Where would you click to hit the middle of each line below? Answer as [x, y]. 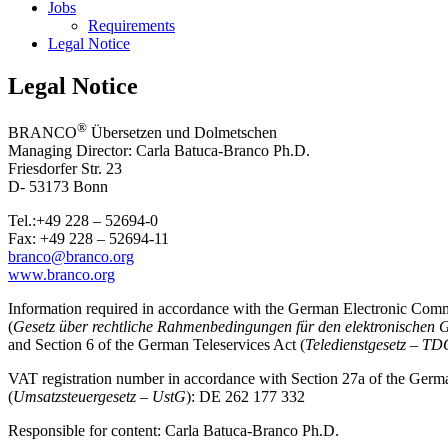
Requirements [131, 25]
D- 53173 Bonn [58, 187]
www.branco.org [61, 275]
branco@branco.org [71, 257]
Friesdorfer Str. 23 [65, 169]
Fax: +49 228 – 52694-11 [88, 239]
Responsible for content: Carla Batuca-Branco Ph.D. [173, 431]
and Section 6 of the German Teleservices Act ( [156, 345]
